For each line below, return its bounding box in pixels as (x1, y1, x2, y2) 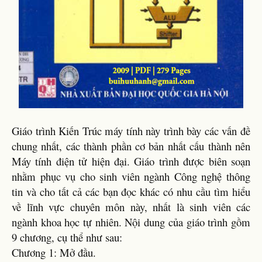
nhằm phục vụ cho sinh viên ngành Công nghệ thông (12, 169, 250, 184)
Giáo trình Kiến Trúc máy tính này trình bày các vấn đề (12, 123, 250, 138)
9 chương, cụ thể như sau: (12, 230, 122, 244)
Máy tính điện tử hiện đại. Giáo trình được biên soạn (12, 154, 250, 168)
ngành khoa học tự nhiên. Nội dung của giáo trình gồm (12, 215, 250, 229)
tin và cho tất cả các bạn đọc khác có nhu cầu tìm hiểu (12, 184, 250, 199)
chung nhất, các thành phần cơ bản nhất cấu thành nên (12, 139, 250, 153)
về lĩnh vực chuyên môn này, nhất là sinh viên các (12, 199, 250, 214)
